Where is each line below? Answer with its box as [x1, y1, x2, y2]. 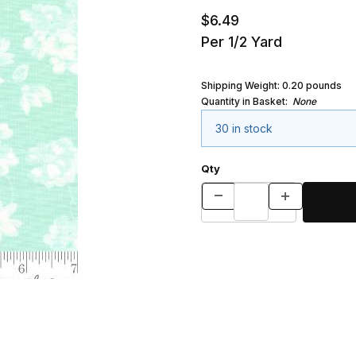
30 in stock [215, 122, 273, 136]
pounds [303, 79, 342, 91]
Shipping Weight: [200, 79, 282, 91]
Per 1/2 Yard [200, 33, 286, 50]
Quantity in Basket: [200, 95, 292, 107]
